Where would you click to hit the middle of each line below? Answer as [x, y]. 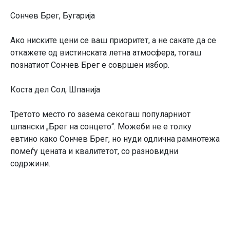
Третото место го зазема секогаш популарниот [100, 114]
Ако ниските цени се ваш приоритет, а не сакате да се [113, 40]
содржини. [30, 163]
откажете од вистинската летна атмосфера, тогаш [106, 52]
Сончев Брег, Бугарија [53, 15]
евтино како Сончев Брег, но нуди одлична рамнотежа [115, 139]
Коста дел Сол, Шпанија [55, 89]
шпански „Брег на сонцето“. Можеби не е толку [101, 126]
